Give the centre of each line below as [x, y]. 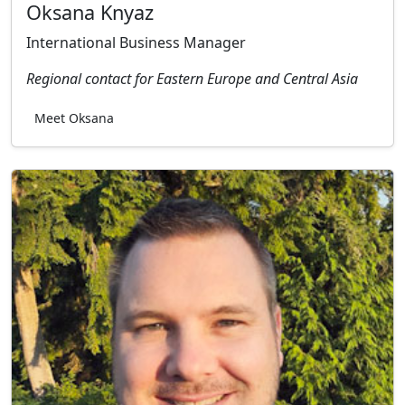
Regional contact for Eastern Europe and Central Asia [192, 79]
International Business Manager [136, 43]
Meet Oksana [74, 118]
